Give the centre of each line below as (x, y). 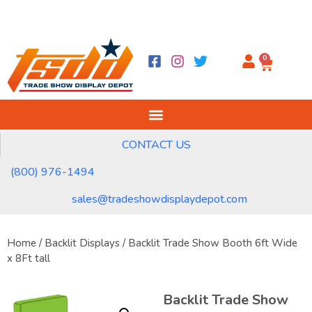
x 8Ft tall (29, 259)
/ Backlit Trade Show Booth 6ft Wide (209, 243)
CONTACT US (156, 145)
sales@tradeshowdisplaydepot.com (159, 200)
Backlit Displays (82, 243)
